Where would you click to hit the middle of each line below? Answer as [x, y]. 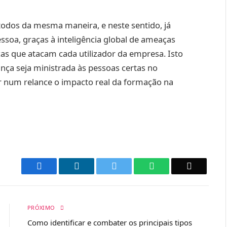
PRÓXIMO [42, 208]
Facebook [59, 166]
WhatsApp [173, 166]
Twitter [129, 166]
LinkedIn [96, 166]
